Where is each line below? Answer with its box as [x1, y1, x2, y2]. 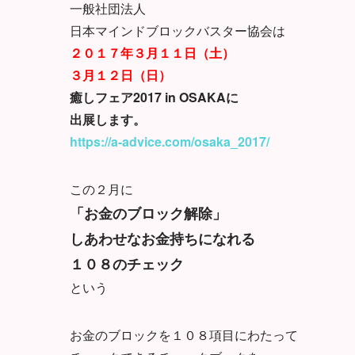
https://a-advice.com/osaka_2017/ [70, 132, 269, 151]
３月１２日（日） [70, 65, 171, 84]
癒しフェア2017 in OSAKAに [70, 87, 239, 106]
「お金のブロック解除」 [70, 202, 227, 223]
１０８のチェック [70, 253, 184, 274]
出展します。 [70, 109, 146, 128]
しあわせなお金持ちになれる [70, 227, 255, 249]
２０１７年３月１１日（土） [70, 43, 235, 62]
